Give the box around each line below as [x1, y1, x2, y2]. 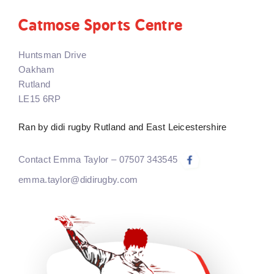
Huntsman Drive [18, 49, 87, 60]
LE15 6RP [18, 93, 61, 104]
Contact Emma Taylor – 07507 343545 [18, 154, 178, 165]
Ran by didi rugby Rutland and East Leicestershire [18, 122, 227, 133]
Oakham [18, 64, 54, 75]
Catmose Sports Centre [18, 15, 183, 34]
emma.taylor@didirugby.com [18, 174, 138, 185]
